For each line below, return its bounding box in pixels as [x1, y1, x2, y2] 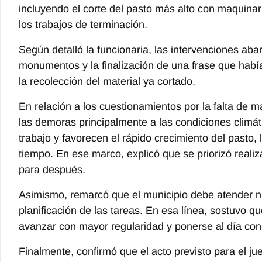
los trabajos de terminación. [19, 18, 147, 30]
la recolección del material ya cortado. [19, 75, 195, 87]
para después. [19, 163, 85, 175]
